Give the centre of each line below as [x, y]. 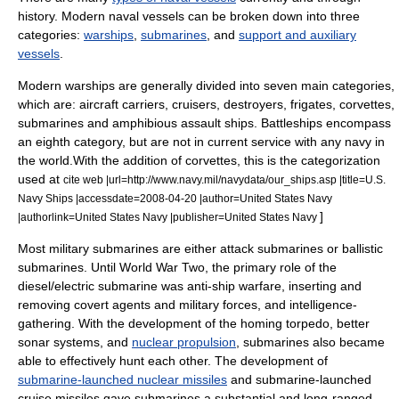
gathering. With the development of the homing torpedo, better [194, 323]
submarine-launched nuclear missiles [122, 379]
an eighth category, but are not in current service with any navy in [201, 142]
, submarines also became [310, 342]
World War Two [162, 267]
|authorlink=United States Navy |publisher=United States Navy [169, 217]
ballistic [362, 248]
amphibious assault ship [180, 123]
